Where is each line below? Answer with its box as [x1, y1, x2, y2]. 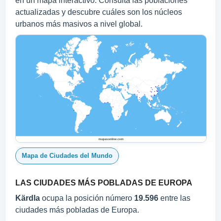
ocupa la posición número [40, 193, 134, 202]
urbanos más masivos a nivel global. [15, 20, 143, 28]
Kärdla [15, 193, 40, 202]
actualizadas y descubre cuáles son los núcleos [15, 8, 182, 16]
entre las [158, 193, 190, 202]
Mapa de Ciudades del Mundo [22, 151, 112, 159]
